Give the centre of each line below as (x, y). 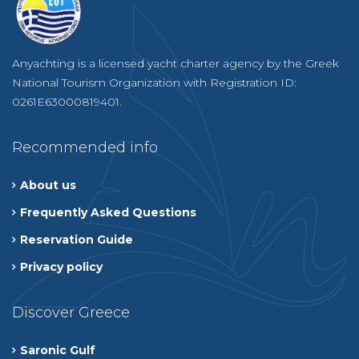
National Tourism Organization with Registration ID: (154, 82)
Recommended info (85, 147)
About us (48, 185)
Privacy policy (61, 266)
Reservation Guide (77, 239)
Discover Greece (71, 312)
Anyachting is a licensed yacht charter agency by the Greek (175, 63)
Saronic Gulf (58, 350)
